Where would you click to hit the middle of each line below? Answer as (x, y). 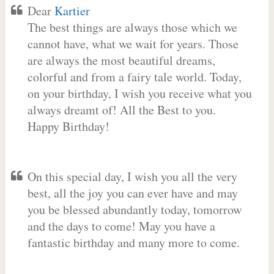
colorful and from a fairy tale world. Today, (134, 77)
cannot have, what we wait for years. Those (133, 44)
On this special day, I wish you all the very (132, 176)
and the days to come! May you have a (121, 226)
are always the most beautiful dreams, (121, 60)
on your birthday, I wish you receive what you (139, 93)
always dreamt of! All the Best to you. (121, 110)
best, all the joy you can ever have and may (132, 193)
